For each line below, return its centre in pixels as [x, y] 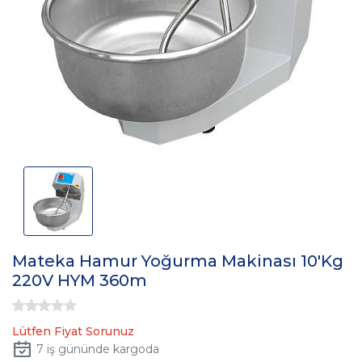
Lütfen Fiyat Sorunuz [73, 331]
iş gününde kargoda [101, 349]
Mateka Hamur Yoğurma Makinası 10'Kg [178, 261]
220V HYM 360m [80, 281]
